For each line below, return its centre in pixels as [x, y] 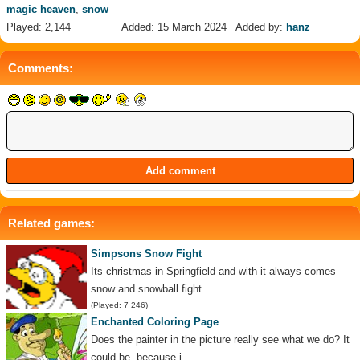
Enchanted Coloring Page [155, 322]
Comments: [41, 68]
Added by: [261, 27]
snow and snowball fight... [151, 289]
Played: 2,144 [39, 27]
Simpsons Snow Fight [146, 254]
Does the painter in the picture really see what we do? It [220, 340]
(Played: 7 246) [119, 305]
